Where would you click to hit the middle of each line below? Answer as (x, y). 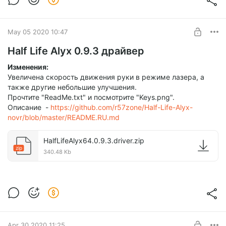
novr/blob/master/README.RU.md (64, 118)
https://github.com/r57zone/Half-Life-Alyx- (122, 107)
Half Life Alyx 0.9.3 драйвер (76, 51)
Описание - (29, 107)
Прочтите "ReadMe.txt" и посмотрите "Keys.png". (91, 97)
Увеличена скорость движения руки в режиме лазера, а (106, 77)
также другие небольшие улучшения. (72, 87)
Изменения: (28, 67)
